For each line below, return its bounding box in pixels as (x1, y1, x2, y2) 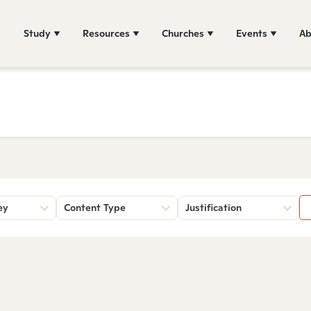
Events (236, 26, 267, 40)
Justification (185, 201, 242, 214)
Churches (162, 26, 204, 40)
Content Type (64, 201, 126, 214)
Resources (83, 26, 130, 40)
